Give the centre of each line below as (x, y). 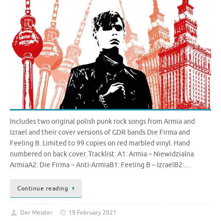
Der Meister (36, 212)
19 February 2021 (93, 212)
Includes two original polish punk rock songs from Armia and (102, 122)
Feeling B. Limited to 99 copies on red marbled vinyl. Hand (100, 144)
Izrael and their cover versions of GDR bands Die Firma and (100, 133)
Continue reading (43, 188)
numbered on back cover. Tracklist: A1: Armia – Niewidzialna (102, 154)
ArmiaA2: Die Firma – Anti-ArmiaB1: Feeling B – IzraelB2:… (100, 165)
